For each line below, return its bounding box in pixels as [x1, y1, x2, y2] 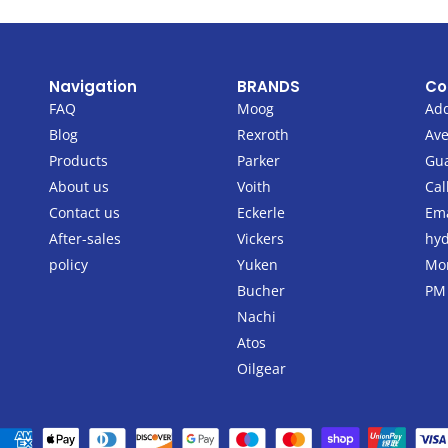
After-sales [48, 228, 121, 248]
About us [48, 176, 109, 196]
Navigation [48, 75, 137, 97]
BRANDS [237, 75, 301, 97]
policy [48, 254, 88, 274]
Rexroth [237, 124, 290, 144]
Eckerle [237, 202, 286, 222]
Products [48, 150, 108, 170]
